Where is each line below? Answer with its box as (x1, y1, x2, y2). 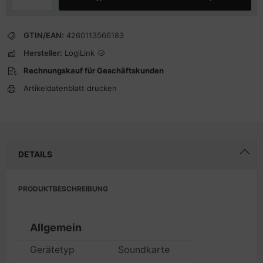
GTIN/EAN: (23, 31, 64, 40)
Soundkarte (118, 244, 170, 255)
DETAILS (18, 149, 52, 159)
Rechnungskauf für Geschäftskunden (23, 66, 164, 75)
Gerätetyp (30, 244, 75, 255)
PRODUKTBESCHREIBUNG (18, 184, 108, 193)
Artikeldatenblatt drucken (23, 83, 117, 93)
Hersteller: (23, 48, 62, 58)
